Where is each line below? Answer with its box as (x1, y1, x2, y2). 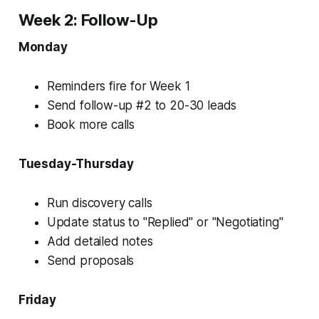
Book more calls (46, 117, 135, 132)
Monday (18, 39, 68, 54)
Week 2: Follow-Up (18, 10, 158, 29)
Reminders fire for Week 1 (46, 78, 190, 93)
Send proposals (46, 253, 135, 268)
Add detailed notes (46, 234, 153, 249)
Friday (18, 292, 56, 307)
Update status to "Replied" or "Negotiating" (46, 214, 283, 229)
